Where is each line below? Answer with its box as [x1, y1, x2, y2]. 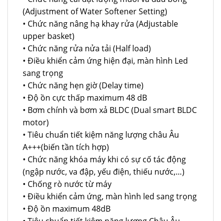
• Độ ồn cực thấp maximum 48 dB [23, 92, 147, 104]
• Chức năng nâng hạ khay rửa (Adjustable [23, 18, 178, 30]
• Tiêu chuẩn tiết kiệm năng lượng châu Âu [23, 129, 179, 141]
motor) [23, 117, 49, 128]
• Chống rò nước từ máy [23, 179, 111, 190]
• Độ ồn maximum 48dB [23, 203, 110, 215]
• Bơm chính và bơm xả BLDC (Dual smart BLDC [23, 105, 197, 116]
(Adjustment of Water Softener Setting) [23, 6, 167, 17]
